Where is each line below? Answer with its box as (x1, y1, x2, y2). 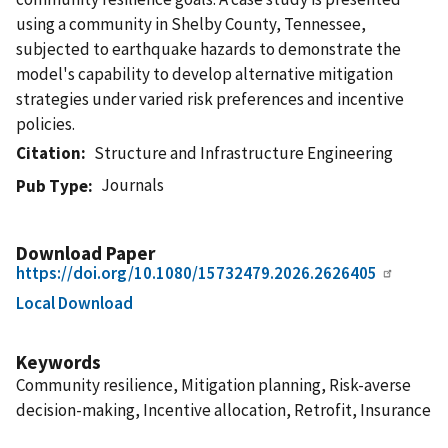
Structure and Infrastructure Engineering (94, 141, 394, 164)
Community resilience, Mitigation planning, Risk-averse (16, 373, 411, 396)
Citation (16, 141, 81, 164)
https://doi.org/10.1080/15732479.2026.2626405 (16, 261, 377, 284)
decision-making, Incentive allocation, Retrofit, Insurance (16, 398, 431, 421)
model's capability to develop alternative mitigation (16, 62, 393, 85)
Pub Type (16, 174, 88, 197)
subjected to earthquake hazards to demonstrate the (16, 37, 401, 60)
